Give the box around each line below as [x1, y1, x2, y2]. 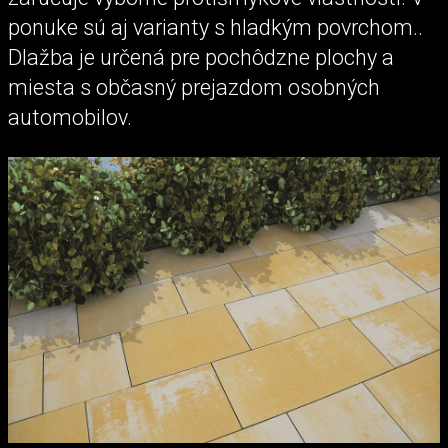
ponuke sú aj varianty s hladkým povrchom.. [8, 15, 423, 41]
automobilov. [8, 105, 132, 131]
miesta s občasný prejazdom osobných [8, 75, 380, 101]
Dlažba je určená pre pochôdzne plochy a [8, 45, 394, 71]
